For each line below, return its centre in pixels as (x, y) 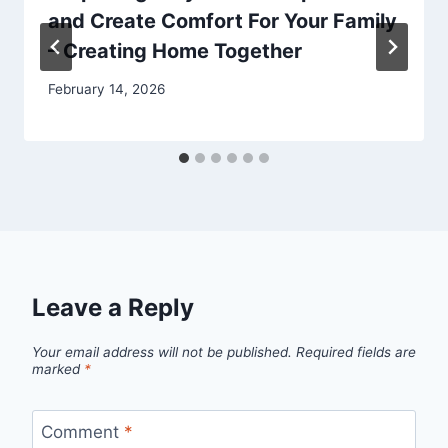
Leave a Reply (113, 308)
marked (58, 368)
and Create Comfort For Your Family (222, 20)
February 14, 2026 (106, 89)
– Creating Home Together (175, 50)
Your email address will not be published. (162, 351)
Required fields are (356, 351)
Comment (82, 431)
